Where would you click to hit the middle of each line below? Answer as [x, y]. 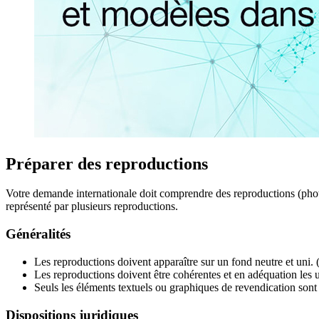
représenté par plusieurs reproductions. [92, 206]
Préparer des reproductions [107, 163]
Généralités [38, 234]
